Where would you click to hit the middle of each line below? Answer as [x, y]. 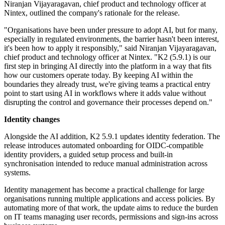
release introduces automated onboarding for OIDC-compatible [104, 146]
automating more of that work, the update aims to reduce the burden [111, 208]
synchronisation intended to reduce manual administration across [106, 164]
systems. [17, 173]
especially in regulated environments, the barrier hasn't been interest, [111, 39]
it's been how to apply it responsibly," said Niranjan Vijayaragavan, [110, 48]
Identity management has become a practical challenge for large [104, 190]
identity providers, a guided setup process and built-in [88, 155]
